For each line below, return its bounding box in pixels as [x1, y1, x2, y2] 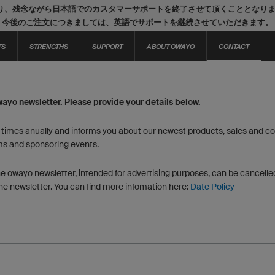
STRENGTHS [29, 42, 68, 50]
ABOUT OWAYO [147, 42, 195, 50]
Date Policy [190, 182, 234, 192]
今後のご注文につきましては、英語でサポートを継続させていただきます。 [2, 18, 273, 27]
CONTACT [219, 42, 249, 50]
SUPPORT [92, 42, 123, 50]
